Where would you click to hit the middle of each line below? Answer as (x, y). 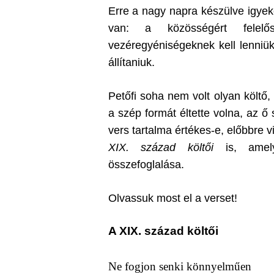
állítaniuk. (131, 62)
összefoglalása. (146, 165)
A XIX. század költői (163, 231)
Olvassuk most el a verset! (172, 198)
